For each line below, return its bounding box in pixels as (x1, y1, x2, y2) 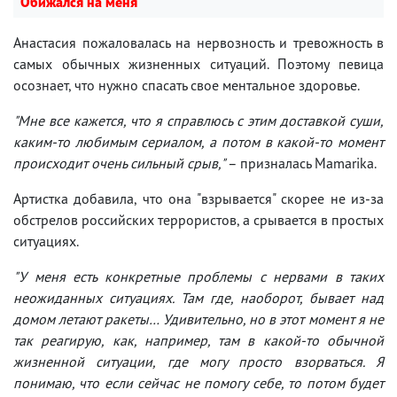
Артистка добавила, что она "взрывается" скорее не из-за (13, 189, 384, 207)
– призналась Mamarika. (225, 153, 377, 172)
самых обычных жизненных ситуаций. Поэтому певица (13, 54, 384, 73)
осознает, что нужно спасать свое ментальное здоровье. (13, 75, 362, 94)
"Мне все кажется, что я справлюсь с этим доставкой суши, (13, 111, 384, 129)
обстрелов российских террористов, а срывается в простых (13, 210, 384, 229)
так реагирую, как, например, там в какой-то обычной (13, 331, 384, 349)
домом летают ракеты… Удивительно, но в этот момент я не (13, 309, 384, 328)
